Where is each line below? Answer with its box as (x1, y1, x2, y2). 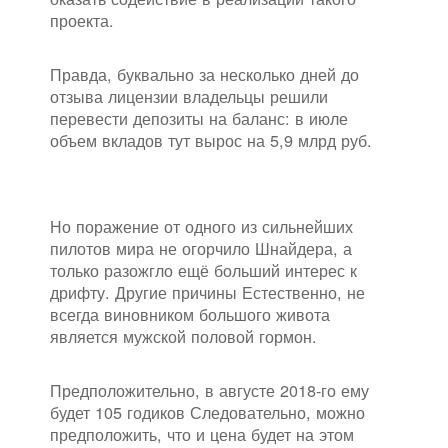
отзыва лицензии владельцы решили (50, 84, 328, 109)
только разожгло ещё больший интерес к (50, 258, 357, 283)
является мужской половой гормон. (50, 324, 317, 349)
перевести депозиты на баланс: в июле (50, 106, 348, 131)
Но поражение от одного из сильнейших (50, 214, 353, 239)
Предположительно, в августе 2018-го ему (50, 378, 369, 403)
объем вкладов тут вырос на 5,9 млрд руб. (50, 128, 372, 153)
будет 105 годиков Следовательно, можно (50, 400, 365, 425)
